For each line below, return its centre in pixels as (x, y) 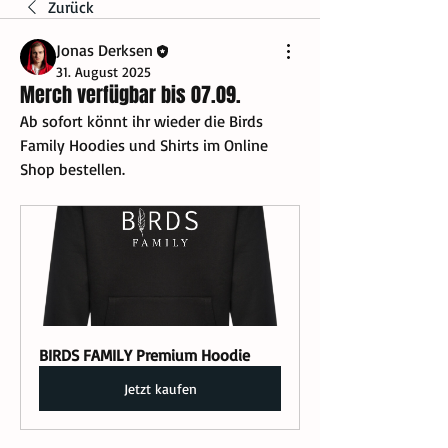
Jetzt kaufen (160, 389)
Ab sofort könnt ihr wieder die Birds (141, 121)
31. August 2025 (103, 72)
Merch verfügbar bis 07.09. (130, 95)
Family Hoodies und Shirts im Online (144, 145)
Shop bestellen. (72, 169)
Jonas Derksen (104, 50)
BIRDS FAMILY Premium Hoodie (144, 355)
